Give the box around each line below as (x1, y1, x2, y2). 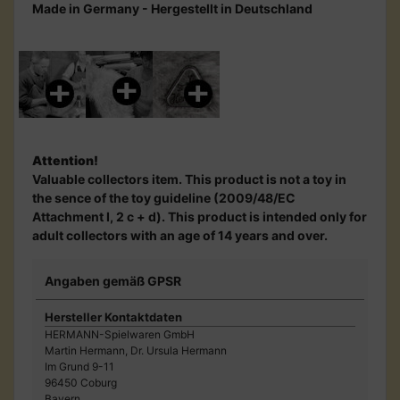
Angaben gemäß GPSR (45, 272, 181, 288)
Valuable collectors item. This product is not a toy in (32, 171, 346, 187)
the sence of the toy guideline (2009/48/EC (32, 189, 296, 205)
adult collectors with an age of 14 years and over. (32, 227, 328, 243)
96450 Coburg (45, 375, 117, 389)
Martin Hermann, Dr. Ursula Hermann (45, 343, 227, 357)
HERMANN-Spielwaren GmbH (45, 327, 195, 341)
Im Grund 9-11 (45, 359, 114, 373)
